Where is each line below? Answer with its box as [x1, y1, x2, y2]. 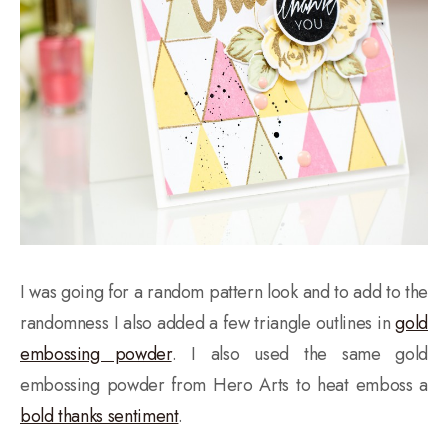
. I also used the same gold [171, 340, 428, 367]
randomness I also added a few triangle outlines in [20, 309, 396, 336]
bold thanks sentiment [20, 402, 179, 429]
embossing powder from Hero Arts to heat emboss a [20, 371, 428, 398]
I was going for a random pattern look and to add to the [20, 278, 428, 305]
